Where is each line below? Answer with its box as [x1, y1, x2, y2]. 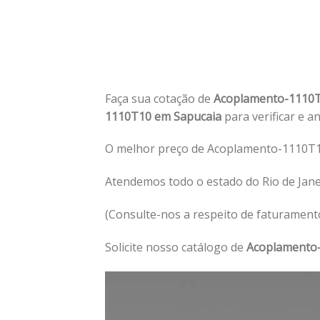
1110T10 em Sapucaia [105, 108, 224, 124]
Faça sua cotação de [105, 90, 214, 106]
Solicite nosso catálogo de [105, 239, 246, 255]
